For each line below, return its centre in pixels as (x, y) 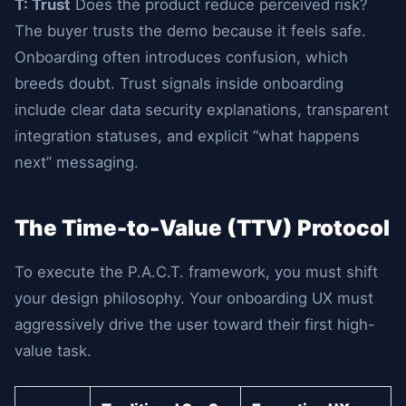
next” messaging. (77, 162)
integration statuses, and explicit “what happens (187, 136)
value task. (53, 351)
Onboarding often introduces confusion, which (181, 57)
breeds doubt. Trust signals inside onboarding (179, 83)
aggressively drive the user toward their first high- (195, 324)
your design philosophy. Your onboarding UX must (194, 298)
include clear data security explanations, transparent (202, 110)
